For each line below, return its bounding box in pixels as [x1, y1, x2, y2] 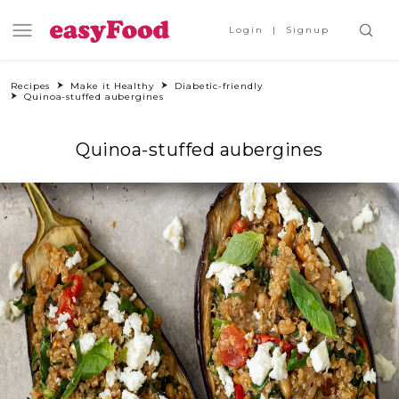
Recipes [11, 80, 51, 92]
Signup [286, 24, 330, 36]
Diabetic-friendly [175, 80, 263, 92]
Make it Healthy [70, 80, 155, 92]
